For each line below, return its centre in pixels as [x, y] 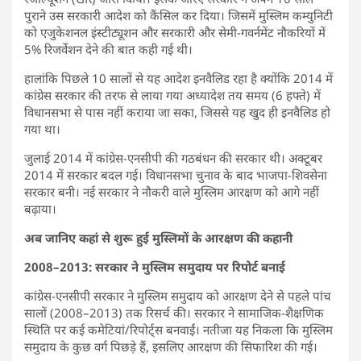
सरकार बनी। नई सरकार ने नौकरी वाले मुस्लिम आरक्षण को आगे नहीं [172, 191]
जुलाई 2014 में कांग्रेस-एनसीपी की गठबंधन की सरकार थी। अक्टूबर [173, 158]
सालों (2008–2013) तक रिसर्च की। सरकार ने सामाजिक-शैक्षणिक [174, 312]
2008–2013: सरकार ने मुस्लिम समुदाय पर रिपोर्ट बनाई [155, 266]
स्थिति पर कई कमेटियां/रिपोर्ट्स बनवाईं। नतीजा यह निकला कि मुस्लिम [178, 329]
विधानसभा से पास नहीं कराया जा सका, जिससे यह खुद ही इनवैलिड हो [177, 112]
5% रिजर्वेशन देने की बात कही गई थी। [108, 49]
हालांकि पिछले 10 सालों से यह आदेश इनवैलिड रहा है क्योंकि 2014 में [178, 78]
